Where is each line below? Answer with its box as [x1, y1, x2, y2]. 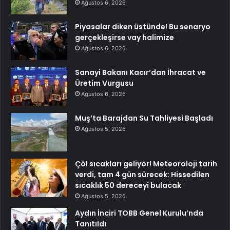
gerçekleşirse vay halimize [75, 32, 174, 43]
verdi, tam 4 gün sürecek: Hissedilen [75, 169, 209, 180]
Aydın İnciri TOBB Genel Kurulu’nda [75, 208, 203, 219]
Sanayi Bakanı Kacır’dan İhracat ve [75, 67, 206, 78]
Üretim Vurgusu [75, 78, 133, 89]
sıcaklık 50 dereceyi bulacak [75, 180, 181, 191]
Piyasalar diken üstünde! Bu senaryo [75, 22, 210, 32]
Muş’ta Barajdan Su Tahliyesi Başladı [75, 113, 213, 124]
